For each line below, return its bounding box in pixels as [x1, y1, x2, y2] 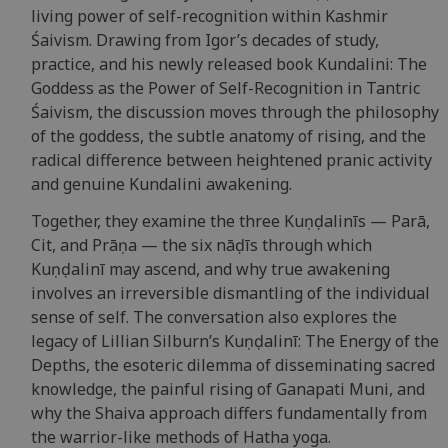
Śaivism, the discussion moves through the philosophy [30, 101, 439, 124]
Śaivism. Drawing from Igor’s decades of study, [30, 29, 379, 52]
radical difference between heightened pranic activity [30, 149, 432, 172]
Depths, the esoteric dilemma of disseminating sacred [30, 354, 435, 377]
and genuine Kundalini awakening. [30, 173, 296, 196]
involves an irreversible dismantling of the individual [30, 282, 430, 305]
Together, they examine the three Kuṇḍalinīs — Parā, [30, 210, 430, 233]
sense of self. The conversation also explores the [30, 306, 397, 329]
